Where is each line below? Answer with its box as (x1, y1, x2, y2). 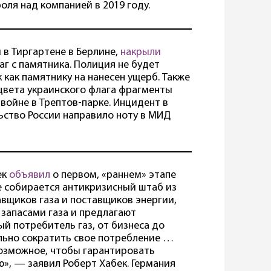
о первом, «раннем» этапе (50, 169, 176, 181)
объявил (9, 169, 50, 181)
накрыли (120, 47, 161, 59)
